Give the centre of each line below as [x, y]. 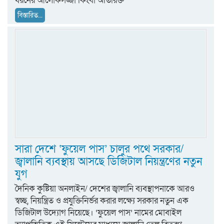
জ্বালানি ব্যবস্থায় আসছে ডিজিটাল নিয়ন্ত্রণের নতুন [108, 161]
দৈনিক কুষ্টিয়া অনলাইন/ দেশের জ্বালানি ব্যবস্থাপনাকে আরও [105, 188]
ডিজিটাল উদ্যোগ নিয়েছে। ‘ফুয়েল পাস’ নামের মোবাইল [98, 212]
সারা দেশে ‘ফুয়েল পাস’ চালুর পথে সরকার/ [99, 149]
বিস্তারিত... [30, 15]
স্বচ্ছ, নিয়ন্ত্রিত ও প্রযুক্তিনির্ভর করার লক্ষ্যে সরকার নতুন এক [102, 200]
